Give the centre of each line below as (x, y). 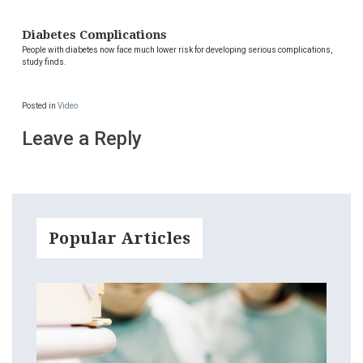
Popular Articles (120, 239)
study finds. (44, 62)
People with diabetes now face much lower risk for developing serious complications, (177, 50)
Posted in (40, 106)
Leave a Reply (82, 139)
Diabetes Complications (94, 35)
